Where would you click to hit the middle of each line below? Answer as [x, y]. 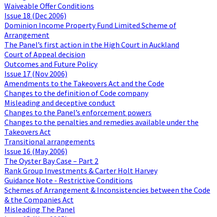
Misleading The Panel [39, 209]
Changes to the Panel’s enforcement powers [78, 112]
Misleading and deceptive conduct [60, 102]
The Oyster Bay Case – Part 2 [51, 161]
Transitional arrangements [49, 141]
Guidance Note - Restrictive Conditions [68, 180]
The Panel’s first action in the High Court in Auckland [92, 44]
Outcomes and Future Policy [51, 64]
